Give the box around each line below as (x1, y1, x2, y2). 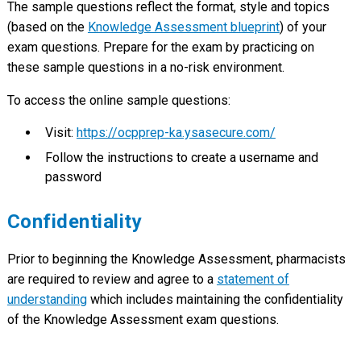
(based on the (6, 19, 88, 35)
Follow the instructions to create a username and (44, 150, 318, 166)
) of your (279, 19, 326, 35)
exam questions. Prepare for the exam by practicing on (6, 39, 314, 56)
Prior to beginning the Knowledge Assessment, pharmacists (6, 251, 346, 267)
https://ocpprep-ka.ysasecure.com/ (76, 125, 276, 141)
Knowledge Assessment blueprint (87, 19, 280, 35)
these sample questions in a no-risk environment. (6, 60, 284, 76)
